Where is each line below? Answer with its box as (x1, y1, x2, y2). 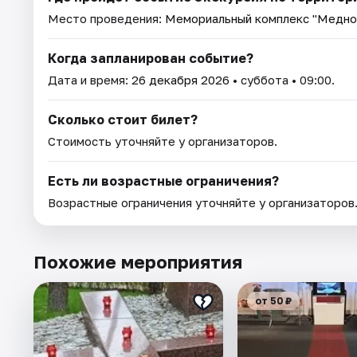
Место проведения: (48, 10, 165, 25)
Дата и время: (48, 72, 131, 87)
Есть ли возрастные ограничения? (48, 172, 279, 189)
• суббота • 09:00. (229, 72, 335, 87)
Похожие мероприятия (33, 250, 242, 273)
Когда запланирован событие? (48, 49, 253, 66)
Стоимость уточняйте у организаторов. (48, 133, 277, 148)
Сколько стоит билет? (48, 111, 198, 127)
